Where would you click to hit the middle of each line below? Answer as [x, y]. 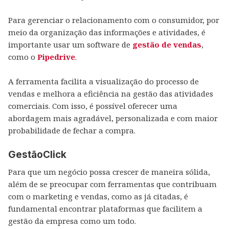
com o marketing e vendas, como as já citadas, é [98, 196]
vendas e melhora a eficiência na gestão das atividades [111, 94]
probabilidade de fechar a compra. [72, 130]
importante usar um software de [70, 44]
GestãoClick [37, 155]
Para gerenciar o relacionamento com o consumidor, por [114, 20]
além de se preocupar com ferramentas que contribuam [112, 184]
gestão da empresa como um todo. [72, 221]
